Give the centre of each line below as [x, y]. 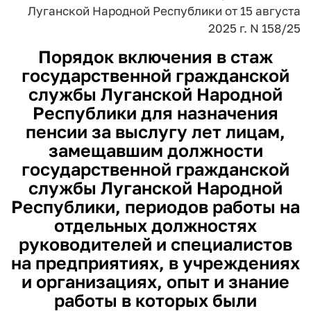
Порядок [78, 57]
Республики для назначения [155, 113]
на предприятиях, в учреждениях [155, 263]
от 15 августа [261, 11]
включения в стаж [195, 57]
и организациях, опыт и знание [155, 281]
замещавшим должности [155, 150]
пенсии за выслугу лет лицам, [155, 132]
